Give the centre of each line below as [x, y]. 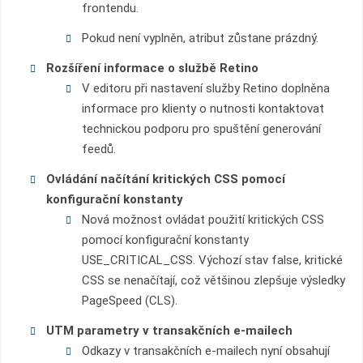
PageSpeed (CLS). [129, 301]
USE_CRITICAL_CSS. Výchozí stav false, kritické [212, 260]
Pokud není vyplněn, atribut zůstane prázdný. [200, 38]
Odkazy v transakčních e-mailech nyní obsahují [205, 351]
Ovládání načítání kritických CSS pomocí [165, 179]
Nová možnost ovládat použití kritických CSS [203, 220]
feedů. [98, 149]
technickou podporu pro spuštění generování [201, 129]
